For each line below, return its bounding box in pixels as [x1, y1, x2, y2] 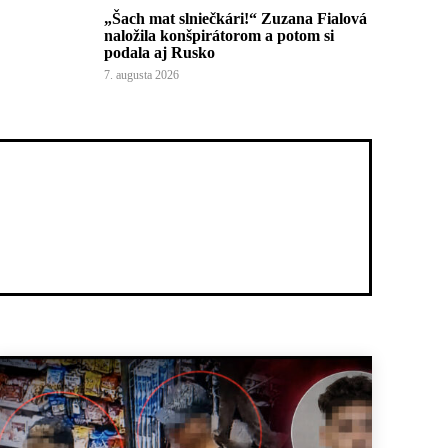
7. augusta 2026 [104, 68, 179, 82]
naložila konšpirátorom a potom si [104, 27, 334, 44]
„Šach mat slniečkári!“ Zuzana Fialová [104, 10, 367, 27]
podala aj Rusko [104, 44, 215, 61]
